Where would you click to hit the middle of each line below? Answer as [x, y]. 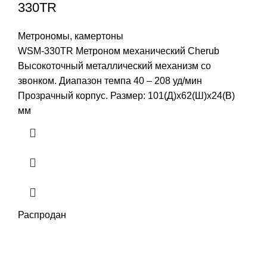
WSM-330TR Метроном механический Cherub [119, 51]
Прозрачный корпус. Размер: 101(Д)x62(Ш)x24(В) [126, 95]
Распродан [42, 215]
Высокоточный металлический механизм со [114, 66]
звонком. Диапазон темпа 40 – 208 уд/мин [110, 80]
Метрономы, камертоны [71, 36]
